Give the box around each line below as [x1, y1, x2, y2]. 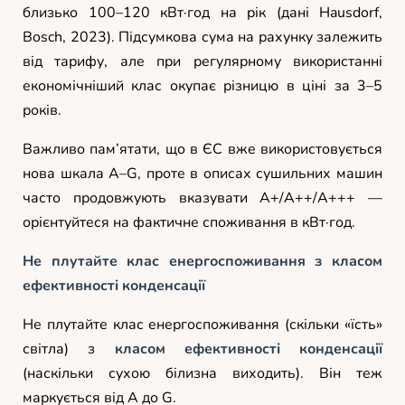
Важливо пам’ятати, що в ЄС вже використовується [23, 138, 382, 159]
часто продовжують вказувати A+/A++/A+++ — [23, 187, 382, 208]
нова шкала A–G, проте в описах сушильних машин [23, 163, 382, 184]
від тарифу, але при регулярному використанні [23, 51, 382, 71]
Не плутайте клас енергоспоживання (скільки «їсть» [23, 314, 382, 334]
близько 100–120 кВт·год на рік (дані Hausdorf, [23, 2, 382, 23]
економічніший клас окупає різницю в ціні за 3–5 [23, 75, 382, 96]
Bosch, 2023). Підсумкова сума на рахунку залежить [23, 26, 382, 47]
